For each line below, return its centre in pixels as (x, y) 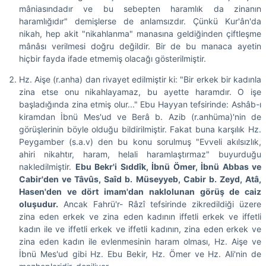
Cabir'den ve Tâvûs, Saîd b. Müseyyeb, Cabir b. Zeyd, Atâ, (140, 179)
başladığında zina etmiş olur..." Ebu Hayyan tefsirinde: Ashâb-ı (140, 104)
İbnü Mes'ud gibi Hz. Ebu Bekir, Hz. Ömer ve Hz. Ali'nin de (140, 254)
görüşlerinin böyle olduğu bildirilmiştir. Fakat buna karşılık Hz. (140, 129)
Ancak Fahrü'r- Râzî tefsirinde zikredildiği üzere (160, 204)
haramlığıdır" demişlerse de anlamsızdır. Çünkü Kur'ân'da (140, 21)
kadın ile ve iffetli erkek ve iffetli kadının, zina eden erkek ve (140, 229)
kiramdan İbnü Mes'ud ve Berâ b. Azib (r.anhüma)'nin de (140, 117)
